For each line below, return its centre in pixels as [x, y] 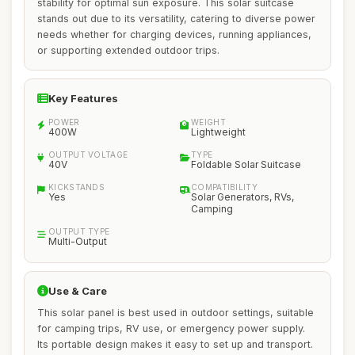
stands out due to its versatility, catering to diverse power [176, 19]
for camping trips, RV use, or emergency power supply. [171, 328]
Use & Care [78, 291]
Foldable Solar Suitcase [246, 164]
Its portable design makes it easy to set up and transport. [175, 344]
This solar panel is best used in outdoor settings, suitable [176, 313]
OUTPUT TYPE [79, 231]
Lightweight [218, 132]
